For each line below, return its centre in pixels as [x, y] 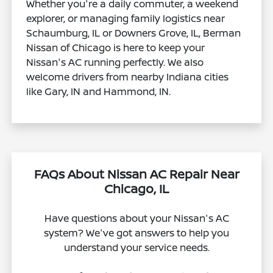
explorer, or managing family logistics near [126, 18]
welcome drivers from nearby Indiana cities [128, 76]
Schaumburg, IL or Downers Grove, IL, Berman [134, 33]
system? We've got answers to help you [136, 232]
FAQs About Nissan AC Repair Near [136, 174]
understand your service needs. [136, 247]
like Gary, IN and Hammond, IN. [99, 91]
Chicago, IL [136, 188]
